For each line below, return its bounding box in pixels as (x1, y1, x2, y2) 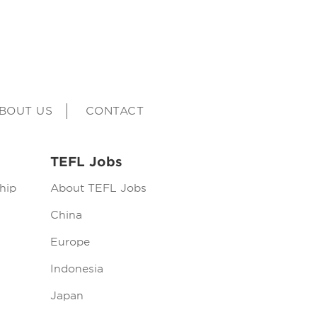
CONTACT (85, 105, 144, 117)
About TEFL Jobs (50, 182, 146, 195)
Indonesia (50, 263, 103, 275)
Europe (50, 236, 90, 248)
